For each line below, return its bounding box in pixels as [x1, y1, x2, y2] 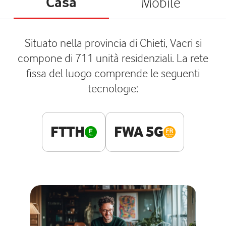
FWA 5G [114, 123, 163, 140]
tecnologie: [88, 81, 138, 95]
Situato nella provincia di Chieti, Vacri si [24, 36, 202, 49]
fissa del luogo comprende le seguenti [26, 66, 200, 80]
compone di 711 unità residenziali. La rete [18, 51, 208, 65]
